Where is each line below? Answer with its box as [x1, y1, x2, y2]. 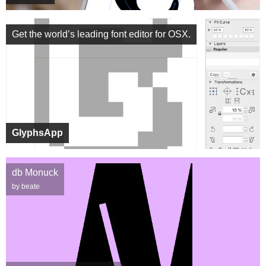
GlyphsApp [12, 128, 63, 138]
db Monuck [12, 167, 58, 178]
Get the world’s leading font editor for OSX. [12, 29, 191, 39]
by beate [12, 182, 40, 191]
